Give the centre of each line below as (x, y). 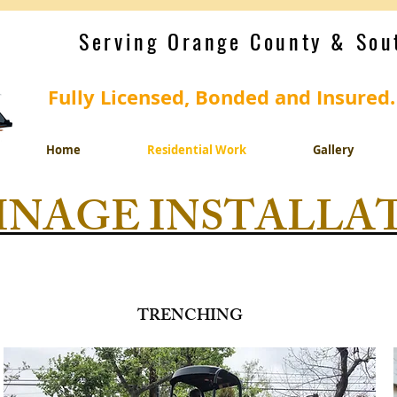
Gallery (333, 150)
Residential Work (196, 150)
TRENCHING (190, 317)
